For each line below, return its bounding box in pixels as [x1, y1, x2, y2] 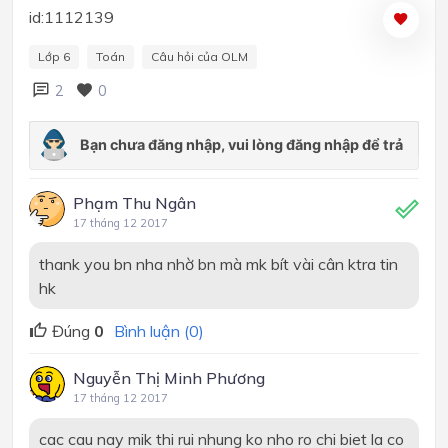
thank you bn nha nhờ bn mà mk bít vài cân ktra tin [38, 253, 398, 274]
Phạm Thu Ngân [73, 193, 196, 213]
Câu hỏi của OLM [151, 49, 248, 64]
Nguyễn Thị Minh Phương [73, 368, 265, 389]
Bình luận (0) [114, 321, 204, 342]
